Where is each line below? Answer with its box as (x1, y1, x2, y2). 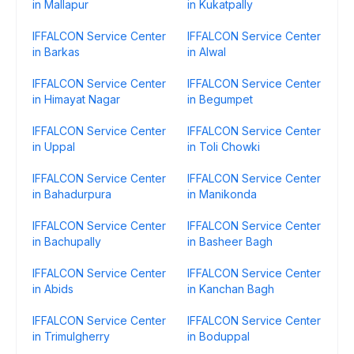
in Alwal (187, 45, 226, 58)
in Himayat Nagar (32, 92, 120, 106)
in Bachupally (32, 235, 101, 248)
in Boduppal (187, 330, 250, 343)
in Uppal (32, 140, 75, 153)
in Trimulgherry (32, 330, 110, 343)
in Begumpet (187, 92, 253, 106)
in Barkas (32, 45, 80, 58)
